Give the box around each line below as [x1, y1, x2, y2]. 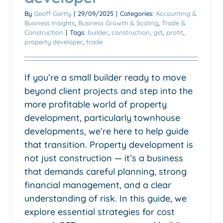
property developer [24, 37, 83, 46]
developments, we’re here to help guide [24, 125, 189, 137]
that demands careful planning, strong [24, 165, 187, 177]
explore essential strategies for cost [24, 206, 175, 218]
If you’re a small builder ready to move [24, 71, 186, 83]
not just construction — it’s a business [24, 152, 183, 164]
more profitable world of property [24, 98, 167, 110]
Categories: [120, 9, 156, 17]
